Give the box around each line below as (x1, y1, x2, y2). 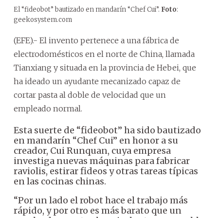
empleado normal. (14, 103, 82, 113)
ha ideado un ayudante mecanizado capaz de (14, 76, 181, 86)
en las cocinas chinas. (14, 175, 106, 187)
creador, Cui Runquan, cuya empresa (14, 145, 171, 156)
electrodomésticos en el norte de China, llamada (14, 49, 195, 59)
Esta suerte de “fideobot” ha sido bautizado (14, 124, 201, 136)
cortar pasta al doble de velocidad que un (14, 90, 166, 100)
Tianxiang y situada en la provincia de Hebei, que (14, 62, 196, 73)
